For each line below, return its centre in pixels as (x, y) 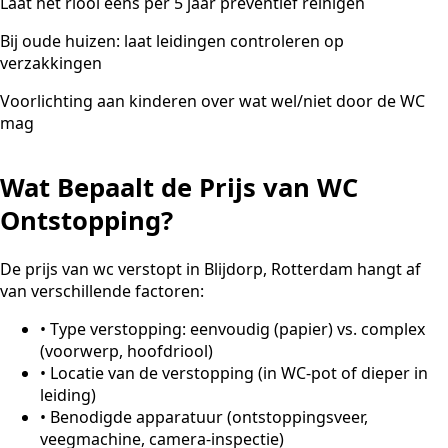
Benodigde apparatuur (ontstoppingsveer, (209, 417)
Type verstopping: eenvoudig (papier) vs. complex (237, 329)
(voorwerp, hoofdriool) (126, 351)
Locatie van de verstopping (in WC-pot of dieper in (239, 373)
